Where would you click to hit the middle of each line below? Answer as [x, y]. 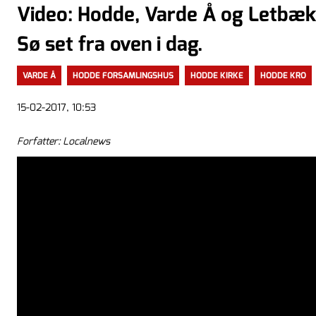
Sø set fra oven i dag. [110, 44]
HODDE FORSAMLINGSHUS [123, 75]
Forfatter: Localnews [63, 141]
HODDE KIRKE [217, 75]
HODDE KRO [283, 75]
